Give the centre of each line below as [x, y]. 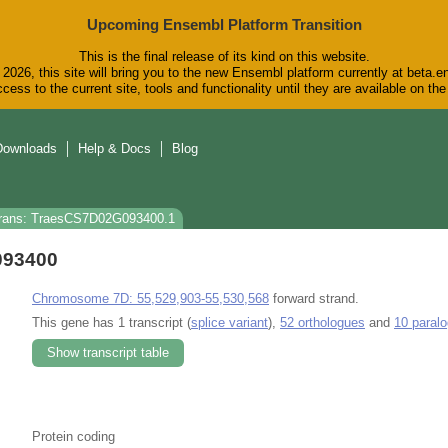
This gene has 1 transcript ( [111, 322]
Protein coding [73, 436]
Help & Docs [114, 149]
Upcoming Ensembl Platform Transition [224, 24]
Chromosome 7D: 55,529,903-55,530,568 [150, 298]
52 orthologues [322, 322]
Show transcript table [108, 352]
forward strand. [314, 298]
